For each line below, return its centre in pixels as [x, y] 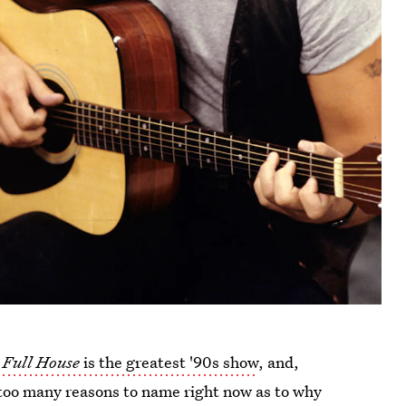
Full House [42, 362]
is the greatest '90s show [169, 362]
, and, [279, 362]
